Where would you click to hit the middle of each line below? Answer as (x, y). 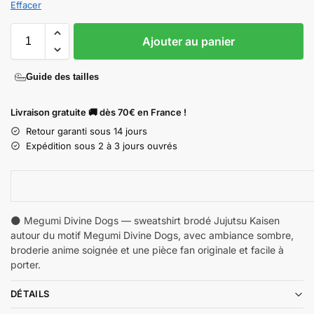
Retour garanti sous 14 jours (87, 131)
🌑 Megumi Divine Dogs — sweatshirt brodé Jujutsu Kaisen (145, 220)
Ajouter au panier (189, 41)
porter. (26, 264)
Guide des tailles (62, 77)
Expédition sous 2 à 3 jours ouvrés (102, 145)
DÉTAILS (30, 294)
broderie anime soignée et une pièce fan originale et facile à (147, 250)
